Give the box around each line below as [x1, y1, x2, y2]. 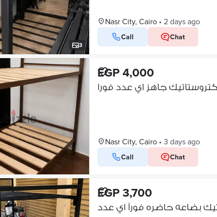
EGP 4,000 [97, 64, 154, 81]
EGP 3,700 [97, 184, 152, 201]
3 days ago [163, 136, 200, 147]
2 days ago [163, 16, 200, 27]
